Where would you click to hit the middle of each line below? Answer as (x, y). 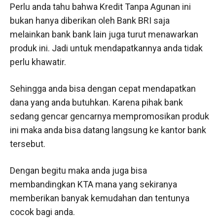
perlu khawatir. (38, 62)
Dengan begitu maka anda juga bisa (78, 170)
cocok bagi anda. (42, 212)
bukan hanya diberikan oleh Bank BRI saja (90, 20)
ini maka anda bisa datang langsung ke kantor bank (108, 130)
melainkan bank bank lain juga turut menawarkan (104, 34)
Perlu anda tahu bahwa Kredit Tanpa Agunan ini (100, 6)
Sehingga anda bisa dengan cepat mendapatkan (103, 88)
